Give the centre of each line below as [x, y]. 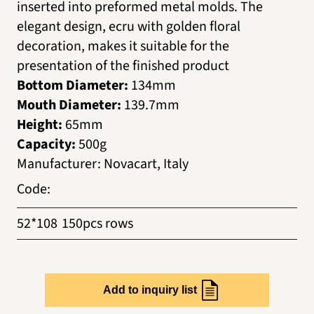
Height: [40, 124]
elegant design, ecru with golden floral [129, 26]
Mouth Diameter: [69, 105]
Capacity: [46, 144]
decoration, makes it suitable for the [123, 46]
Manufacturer [57, 164]
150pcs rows [97, 223]
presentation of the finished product [123, 66]
